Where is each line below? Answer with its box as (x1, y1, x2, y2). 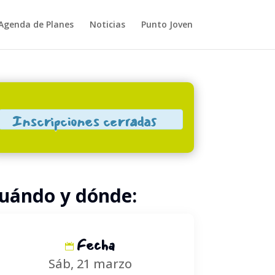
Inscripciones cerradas (12, 109, 157, 133)
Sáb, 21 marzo (48, 255, 132, 272)
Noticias (89, 18, 125, 30)
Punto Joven (141, 18, 193, 30)
